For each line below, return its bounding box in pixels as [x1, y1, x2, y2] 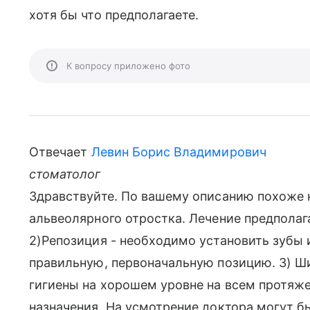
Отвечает [29, 145, 91, 159]
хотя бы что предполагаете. [29, 8, 199, 22]
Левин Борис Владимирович [91, 145, 266, 159]
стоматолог [29, 167, 101, 181]
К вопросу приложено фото [66, 60, 190, 71]
